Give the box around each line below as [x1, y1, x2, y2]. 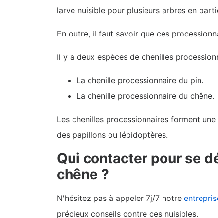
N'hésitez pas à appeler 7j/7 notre [57, 193, 184, 203]
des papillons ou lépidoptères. [57, 130, 170, 140]
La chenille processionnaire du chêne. [76, 91, 217, 101]
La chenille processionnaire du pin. [76, 75, 203, 86]
